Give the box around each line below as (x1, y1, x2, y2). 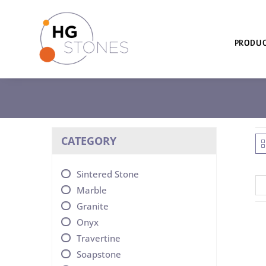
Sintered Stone (77, 168, 139, 180)
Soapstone (77, 248, 121, 260)
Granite (77, 200, 109, 212)
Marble (77, 184, 107, 196)
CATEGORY (61, 134, 116, 148)
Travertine (77, 232, 121, 244)
